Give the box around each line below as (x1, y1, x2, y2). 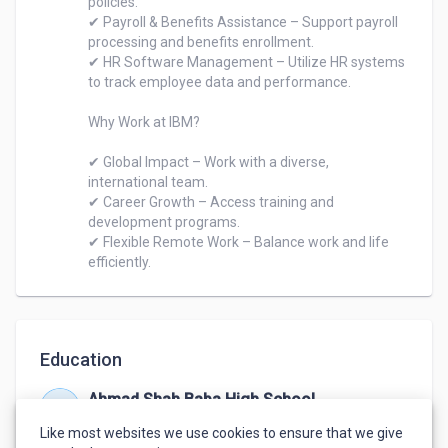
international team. (88, 174, 208, 190)
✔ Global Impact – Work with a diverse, (88, 154, 329, 170)
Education (40, 349, 122, 370)
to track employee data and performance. (88, 74, 351, 90)
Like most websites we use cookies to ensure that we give (40, 424, 403, 441)
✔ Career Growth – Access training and (88, 194, 334, 210)
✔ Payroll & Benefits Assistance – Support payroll (88, 14, 398, 30)
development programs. (88, 214, 240, 230)
